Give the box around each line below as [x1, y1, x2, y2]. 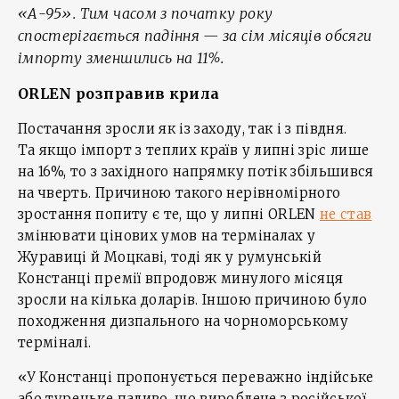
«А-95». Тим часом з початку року [18, 4, 273, 22]
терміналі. [18, 333, 92, 351]
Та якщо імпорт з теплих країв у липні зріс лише [18, 141, 370, 159]
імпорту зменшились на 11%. [18, 48, 224, 67]
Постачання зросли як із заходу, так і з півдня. [18, 119, 347, 137]
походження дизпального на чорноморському [18, 312, 348, 330]
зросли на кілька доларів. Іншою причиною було [18, 290, 368, 308]
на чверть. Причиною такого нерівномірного [18, 183, 341, 201]
